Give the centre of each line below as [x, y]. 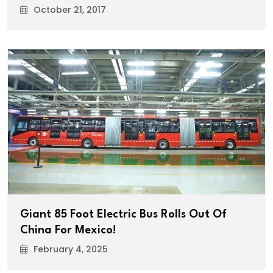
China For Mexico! [68, 230]
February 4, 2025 [71, 249]
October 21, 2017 [70, 10]
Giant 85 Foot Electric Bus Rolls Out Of [123, 214]
